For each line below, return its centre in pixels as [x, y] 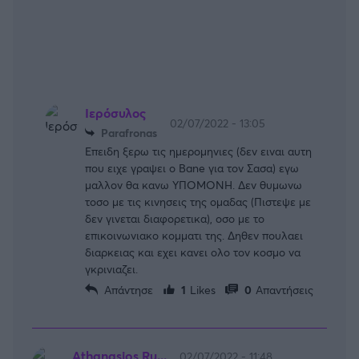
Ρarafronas [129, 132]
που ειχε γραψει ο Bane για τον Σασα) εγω [192, 167]
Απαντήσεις [284, 289]
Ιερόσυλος [115, 112]
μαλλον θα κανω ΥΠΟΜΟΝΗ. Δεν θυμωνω [194, 184]
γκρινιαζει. [111, 268]
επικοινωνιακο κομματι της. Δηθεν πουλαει [194, 235]
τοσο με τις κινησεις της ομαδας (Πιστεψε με [198, 201]
